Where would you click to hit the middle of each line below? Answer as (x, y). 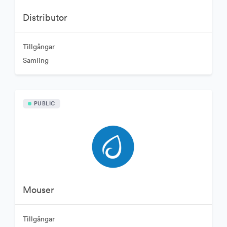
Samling (35, 60)
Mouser (38, 190)
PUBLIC (44, 103)
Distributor (45, 17)
